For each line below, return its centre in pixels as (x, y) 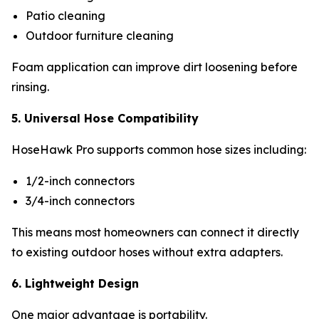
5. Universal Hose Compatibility (105, 118)
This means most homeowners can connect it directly (155, 232)
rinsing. (32, 87)
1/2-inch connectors (82, 181)
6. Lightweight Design (75, 283)
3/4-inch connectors (82, 200)
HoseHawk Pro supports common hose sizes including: (159, 149)
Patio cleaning (67, 15)
